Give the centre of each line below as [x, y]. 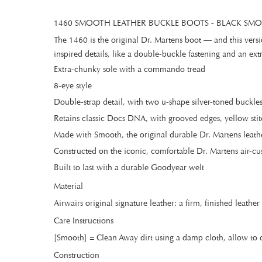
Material [68, 186]
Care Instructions [84, 221]
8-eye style [73, 86]
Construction [77, 255]
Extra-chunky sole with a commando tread [130, 69]
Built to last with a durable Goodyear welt [129, 168]
